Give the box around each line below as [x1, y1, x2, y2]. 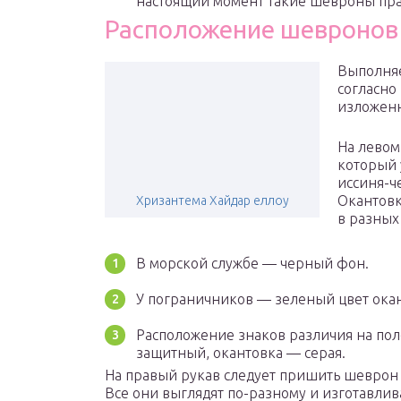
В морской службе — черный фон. [136, 255, 369, 272]
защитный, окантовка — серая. [136, 345, 346, 362]
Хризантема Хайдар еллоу [135, 193, 289, 209]
